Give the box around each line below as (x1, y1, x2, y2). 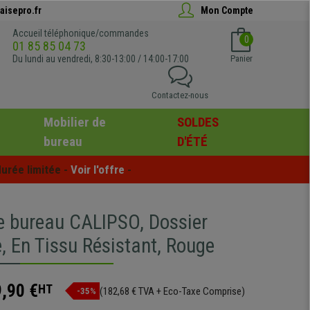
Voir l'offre (71, 162, 125, 176)
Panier (230, 53, 253, 64)
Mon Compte (201, 4, 253, 16)
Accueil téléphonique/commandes (12, 28, 149, 39)
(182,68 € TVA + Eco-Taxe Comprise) (100, 284, 246, 298)
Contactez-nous (152, 90, 208, 100)
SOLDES (177, 114, 219, 130)
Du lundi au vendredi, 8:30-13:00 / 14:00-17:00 (12, 53, 189, 64)
